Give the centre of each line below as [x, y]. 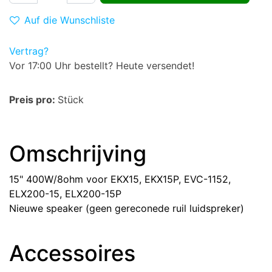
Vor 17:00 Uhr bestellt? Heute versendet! [102, 66]
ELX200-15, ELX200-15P [67, 194]
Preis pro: [33, 100]
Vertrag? [29, 51]
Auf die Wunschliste [70, 20]
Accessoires [72, 253]
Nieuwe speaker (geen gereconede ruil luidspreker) [127, 208]
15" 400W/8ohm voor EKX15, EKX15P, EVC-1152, [120, 179]
